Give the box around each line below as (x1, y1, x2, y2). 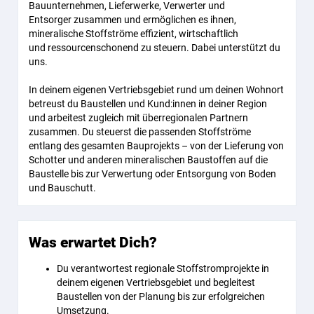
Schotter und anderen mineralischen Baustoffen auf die (29, 154, 268, 165)
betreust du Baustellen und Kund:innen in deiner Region (29, 98, 267, 109)
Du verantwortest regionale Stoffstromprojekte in (57, 263, 269, 274)
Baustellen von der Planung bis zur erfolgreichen (57, 291, 265, 302)
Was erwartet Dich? (29, 234, 157, 251)
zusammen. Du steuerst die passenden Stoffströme (29, 126, 251, 137)
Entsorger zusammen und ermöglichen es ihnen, (29, 14, 236, 25)
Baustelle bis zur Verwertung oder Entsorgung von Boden (29, 168, 276, 179)
